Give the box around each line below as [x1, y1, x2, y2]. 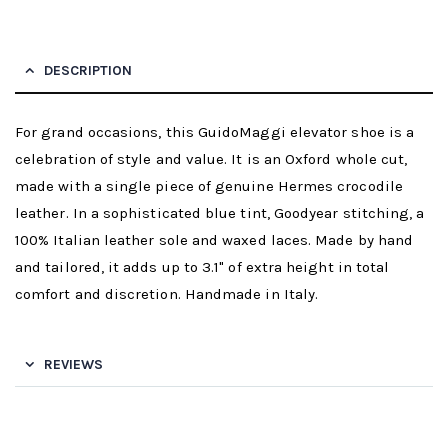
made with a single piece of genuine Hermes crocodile [15, 177, 403, 196]
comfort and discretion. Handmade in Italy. [15, 285, 319, 304]
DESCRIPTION [44, 62, 132, 80]
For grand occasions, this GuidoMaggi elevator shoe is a [15, 123, 415, 142]
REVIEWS [44, 356, 103, 374]
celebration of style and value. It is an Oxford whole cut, [15, 150, 408, 169]
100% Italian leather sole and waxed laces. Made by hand [15, 231, 414, 250]
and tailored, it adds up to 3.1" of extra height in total [15, 258, 390, 277]
